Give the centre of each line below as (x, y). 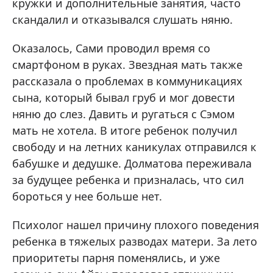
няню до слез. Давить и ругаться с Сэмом (123, 114)
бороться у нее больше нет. (87, 197)
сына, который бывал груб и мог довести (124, 98)
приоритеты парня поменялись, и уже (116, 258)
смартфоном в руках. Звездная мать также (127, 65)
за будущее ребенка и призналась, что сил (128, 180)
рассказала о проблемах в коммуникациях (127, 81)
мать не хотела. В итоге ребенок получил (125, 131)
